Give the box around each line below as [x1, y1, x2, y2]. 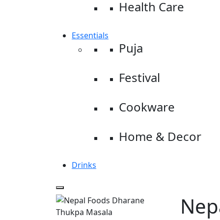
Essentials [72, 30, 109, 41]
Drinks [72, 160, 96, 170]
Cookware [119, 99, 175, 115]
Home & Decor [119, 128, 201, 144]
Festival [119, 69, 160, 85]
